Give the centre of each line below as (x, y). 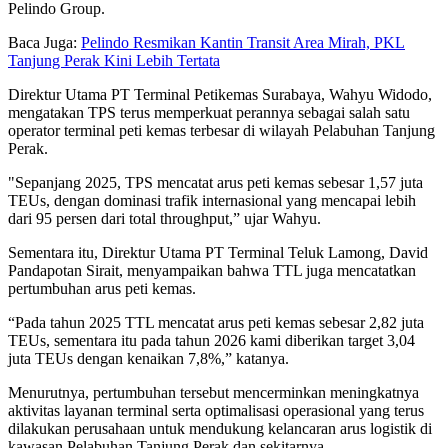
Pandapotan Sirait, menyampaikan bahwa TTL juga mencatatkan (212, 270)
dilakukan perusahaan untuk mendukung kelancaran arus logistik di (220, 428)
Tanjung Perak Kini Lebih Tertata (114, 60)
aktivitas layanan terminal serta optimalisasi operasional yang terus (216, 410)
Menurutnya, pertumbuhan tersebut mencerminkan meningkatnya (213, 392)
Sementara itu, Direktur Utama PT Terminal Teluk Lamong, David (218, 252)
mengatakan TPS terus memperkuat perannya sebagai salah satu (209, 112)
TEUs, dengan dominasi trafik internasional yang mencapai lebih (212, 200)
